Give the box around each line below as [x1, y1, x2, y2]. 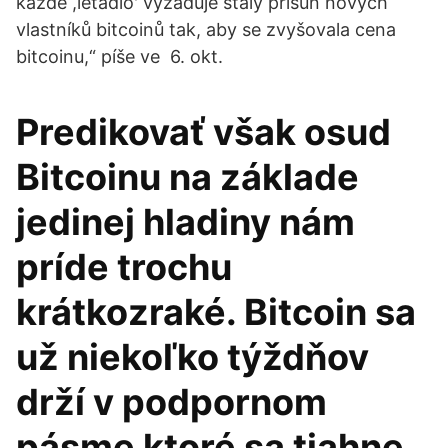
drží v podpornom [16, 380, 327, 424]
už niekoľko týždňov [16, 335, 369, 379]
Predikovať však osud [16, 110, 391, 154]
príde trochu [16, 245, 232, 289]
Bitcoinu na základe [16, 155, 359, 199]
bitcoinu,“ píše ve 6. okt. [16, 46, 223, 67]
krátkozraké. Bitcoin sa [16, 290, 416, 334]
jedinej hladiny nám [16, 200, 355, 244]
